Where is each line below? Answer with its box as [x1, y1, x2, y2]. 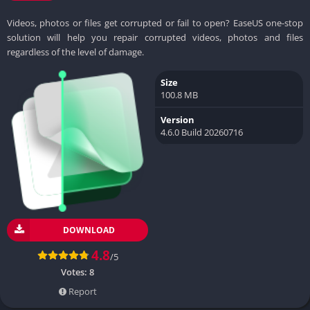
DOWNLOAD [63, 224, 115, 236]
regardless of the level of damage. [7, 45, 144, 58]
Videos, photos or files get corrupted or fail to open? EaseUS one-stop [7, 16, 303, 29]
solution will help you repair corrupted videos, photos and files [7, 30, 303, 44]
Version [161, 113, 194, 126]
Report [66, 284, 97, 298]
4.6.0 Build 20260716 [161, 125, 243, 138]
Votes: [61, 265, 89, 278]
